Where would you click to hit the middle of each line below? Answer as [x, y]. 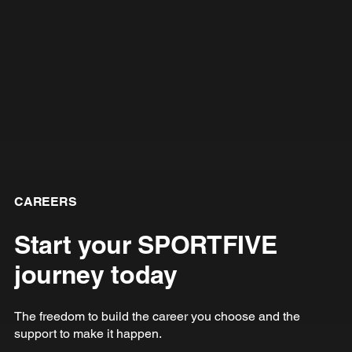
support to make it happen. [88, 334]
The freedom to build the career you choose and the [157, 316]
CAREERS [45, 202]
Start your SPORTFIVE [145, 244]
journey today [95, 274]
